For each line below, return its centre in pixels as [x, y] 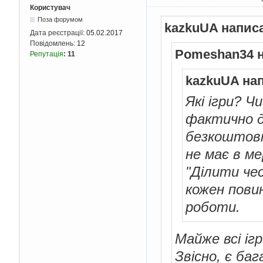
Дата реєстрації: [58, 33]
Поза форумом [60, 20]
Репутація [47, 54]
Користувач [50, 8]
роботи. [213, 207]
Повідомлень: [53, 44]
